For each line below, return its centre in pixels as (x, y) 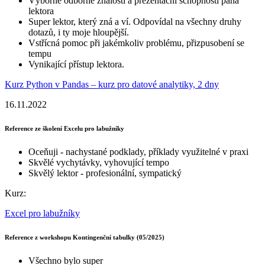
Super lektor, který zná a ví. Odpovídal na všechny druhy (135, 22)
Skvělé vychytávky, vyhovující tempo (99, 162)
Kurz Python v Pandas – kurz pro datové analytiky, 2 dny (112, 85)
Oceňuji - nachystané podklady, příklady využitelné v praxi (138, 152)
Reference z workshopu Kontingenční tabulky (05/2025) (85, 237)
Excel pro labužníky (42, 213)
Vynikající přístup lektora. (76, 64)
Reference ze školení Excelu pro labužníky (64, 129)
